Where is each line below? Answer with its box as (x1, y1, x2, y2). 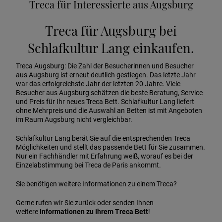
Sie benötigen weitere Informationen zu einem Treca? (16, 180, 177, 188)
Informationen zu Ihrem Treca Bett (40, 208, 148, 216)
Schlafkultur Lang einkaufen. (28, 39, 194, 56)
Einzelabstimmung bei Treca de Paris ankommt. (16, 161, 163, 169)
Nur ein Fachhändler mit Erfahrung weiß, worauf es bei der (16, 152, 193, 160)
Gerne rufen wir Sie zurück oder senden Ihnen (16, 199, 154, 207)
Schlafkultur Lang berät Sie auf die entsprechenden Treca (16, 134, 190, 142)
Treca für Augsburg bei (45, 22, 177, 39)
